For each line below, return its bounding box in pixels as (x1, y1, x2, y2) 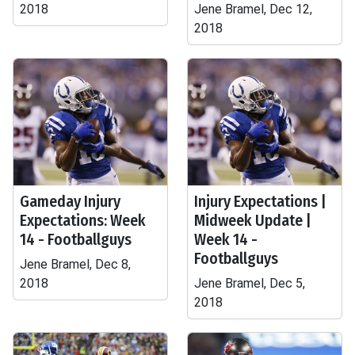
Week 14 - (194, 230, 258, 249)
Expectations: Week (20, 211, 146, 230)
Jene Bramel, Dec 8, (20, 257, 131, 272)
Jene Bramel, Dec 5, (194, 276, 305, 291)
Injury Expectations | (194, 192, 326, 211)
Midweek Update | (194, 211, 311, 230)
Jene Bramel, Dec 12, (194, 2, 312, 17)
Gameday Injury (20, 192, 120, 211)
